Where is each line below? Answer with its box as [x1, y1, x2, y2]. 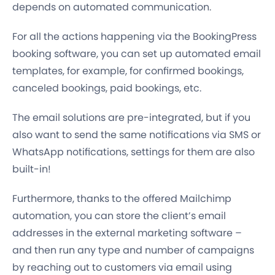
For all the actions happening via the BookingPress [12, 29, 257, 44]
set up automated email [142, 47, 261, 61]
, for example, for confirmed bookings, [63, 64, 244, 79]
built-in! [12, 162, 51, 177]
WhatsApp [12, 145, 64, 160]
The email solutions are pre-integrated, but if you [12, 110, 250, 125]
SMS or [229, 128, 261, 142]
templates [12, 64, 63, 79]
